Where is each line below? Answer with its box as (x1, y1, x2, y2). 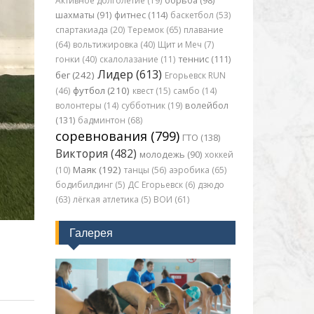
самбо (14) (172, 85, 217, 97)
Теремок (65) (127, 24, 181, 36)
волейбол (184, 100, 228, 111)
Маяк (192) (72, 163, 121, 176)
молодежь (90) (139, 149, 202, 161)
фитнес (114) (114, 9, 168, 21)
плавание (183, 24, 224, 36)
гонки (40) (55, 53, 97, 65)
